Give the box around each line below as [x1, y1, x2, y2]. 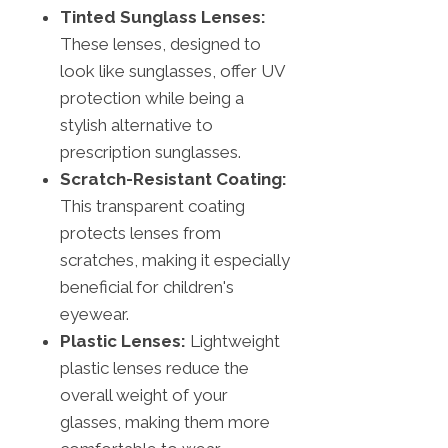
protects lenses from [60, 222, 221, 243]
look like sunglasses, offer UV [60, 60, 285, 81]
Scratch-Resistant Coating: [60, 168, 287, 189]
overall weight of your [60, 384, 228, 405]
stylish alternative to [60, 114, 213, 135]
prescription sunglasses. [60, 141, 241, 162]
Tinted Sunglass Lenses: [60, 6, 266, 27]
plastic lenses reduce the [60, 357, 249, 378]
